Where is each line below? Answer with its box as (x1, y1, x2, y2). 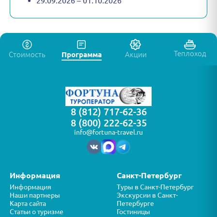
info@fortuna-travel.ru (74, 128, 143, 137)
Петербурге (117, 200, 154, 208)
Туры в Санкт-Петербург (117, 183, 194, 191)
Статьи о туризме (10, 208, 63, 216)
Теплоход (173, 49, 206, 58)
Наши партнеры (10, 191, 60, 200)
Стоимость (9, 50, 46, 59)
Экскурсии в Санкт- (117, 191, 178, 200)
